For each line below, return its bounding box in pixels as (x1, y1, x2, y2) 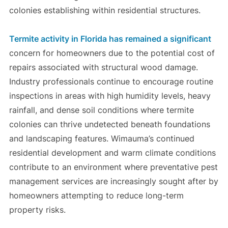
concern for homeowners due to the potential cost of (9, 48, 215, 59)
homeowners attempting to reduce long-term (9, 190, 184, 201)
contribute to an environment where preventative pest (9, 162, 218, 173)
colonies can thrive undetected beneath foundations (9, 119, 210, 130)
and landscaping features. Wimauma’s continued (9, 133, 194, 144)
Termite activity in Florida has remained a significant (9, 34, 211, 44)
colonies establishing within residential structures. (9, 5, 201, 16)
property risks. (9, 205, 66, 215)
